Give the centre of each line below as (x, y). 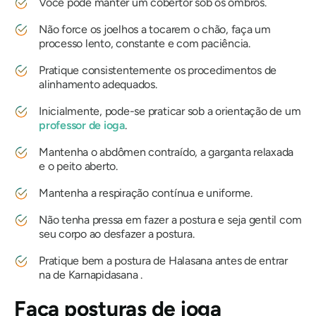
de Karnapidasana (96, 275)
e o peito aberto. (78, 166)
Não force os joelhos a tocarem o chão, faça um (155, 30)
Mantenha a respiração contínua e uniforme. (146, 193)
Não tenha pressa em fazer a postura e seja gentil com (170, 220)
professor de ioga (82, 126)
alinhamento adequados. (98, 85)
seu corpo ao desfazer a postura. (117, 234)
